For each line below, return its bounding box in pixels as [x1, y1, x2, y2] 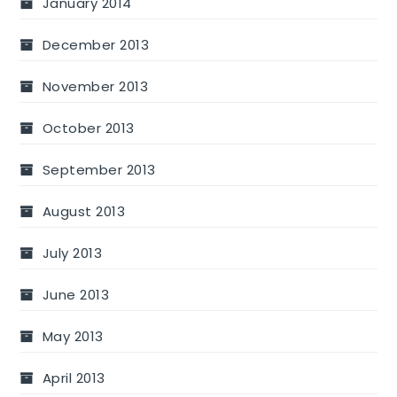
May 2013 [42, 326, 104, 346]
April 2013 [42, 368, 105, 387]
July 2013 [42, 243, 103, 262]
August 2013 [42, 201, 126, 221]
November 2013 [42, 76, 149, 96]
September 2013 [42, 160, 156, 179]
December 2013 [42, 35, 150, 54]
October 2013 [42, 118, 135, 137]
